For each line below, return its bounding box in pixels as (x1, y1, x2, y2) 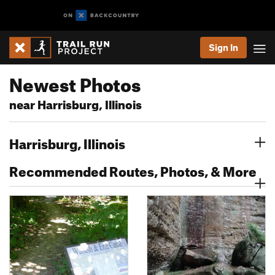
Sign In (209, 42, 238, 53)
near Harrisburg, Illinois (9, 93, 142, 112)
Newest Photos (9, 67, 141, 96)
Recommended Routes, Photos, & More (9, 158, 257, 180)
